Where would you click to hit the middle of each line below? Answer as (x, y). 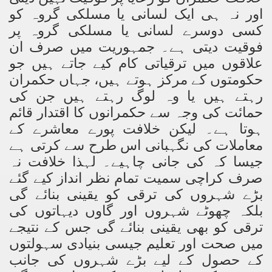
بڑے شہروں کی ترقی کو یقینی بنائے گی (136, 195)
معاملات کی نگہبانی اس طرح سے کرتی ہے (136, 146)
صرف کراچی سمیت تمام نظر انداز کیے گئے (136, 178)
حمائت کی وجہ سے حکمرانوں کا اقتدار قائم (136, 113)
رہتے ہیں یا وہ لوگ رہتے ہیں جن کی (136, 97)
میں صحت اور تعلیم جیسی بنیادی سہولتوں (136, 244)
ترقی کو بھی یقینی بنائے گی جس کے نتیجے (136, 228)
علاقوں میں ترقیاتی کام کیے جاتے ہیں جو (136, 64)
